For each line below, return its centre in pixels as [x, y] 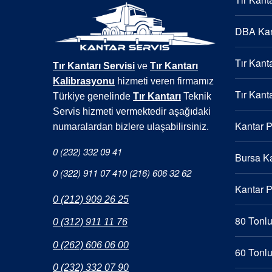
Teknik [196, 97]
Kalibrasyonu [84, 81]
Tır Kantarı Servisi [94, 66]
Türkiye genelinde [93, 97]
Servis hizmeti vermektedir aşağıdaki [132, 112]
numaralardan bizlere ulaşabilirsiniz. [131, 127]
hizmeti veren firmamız [164, 81]
